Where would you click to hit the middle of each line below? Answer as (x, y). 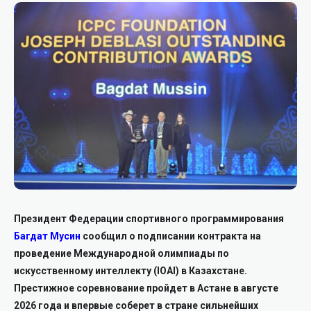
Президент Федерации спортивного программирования (149, 219)
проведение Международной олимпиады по (121, 254)
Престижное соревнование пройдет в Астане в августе (146, 288)
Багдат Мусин (47, 236)
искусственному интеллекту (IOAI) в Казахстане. (131, 271)
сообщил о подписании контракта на (171, 236)
